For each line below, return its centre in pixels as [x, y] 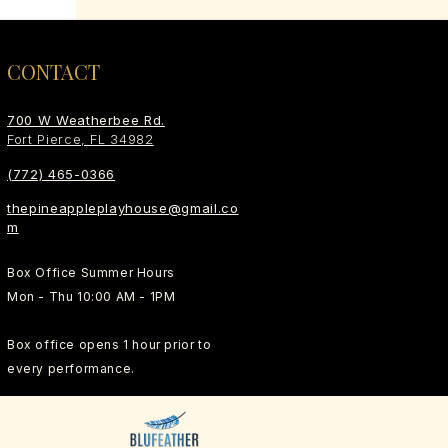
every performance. [71, 368]
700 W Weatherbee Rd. [86, 120]
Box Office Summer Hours [91, 272]
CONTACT [53, 71]
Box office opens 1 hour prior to [109, 344]
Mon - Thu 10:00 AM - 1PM [91, 296]
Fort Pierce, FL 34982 [80, 139]
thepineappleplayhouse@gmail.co [123, 208]
